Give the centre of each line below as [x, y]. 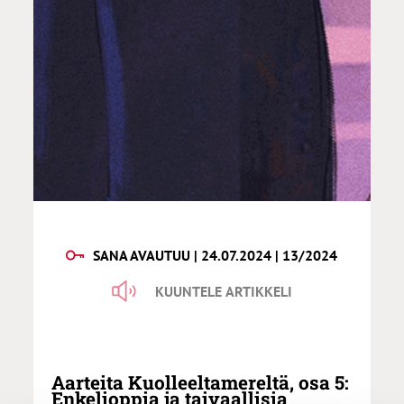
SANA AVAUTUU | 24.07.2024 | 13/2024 [216, 256]
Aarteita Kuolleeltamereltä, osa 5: [201, 383]
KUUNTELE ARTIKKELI [223, 292]
